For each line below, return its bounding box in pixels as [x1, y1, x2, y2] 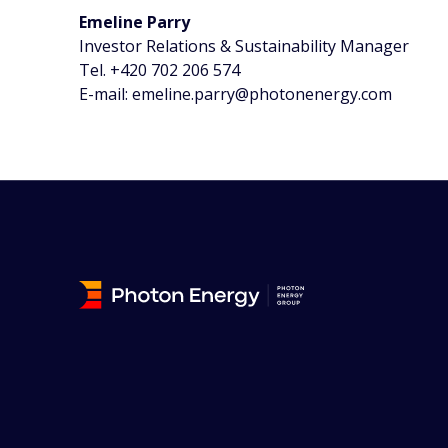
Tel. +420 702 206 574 [79, 59, 241, 81]
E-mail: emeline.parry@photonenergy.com [79, 83, 393, 105]
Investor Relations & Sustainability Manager [79, 35, 410, 57]
